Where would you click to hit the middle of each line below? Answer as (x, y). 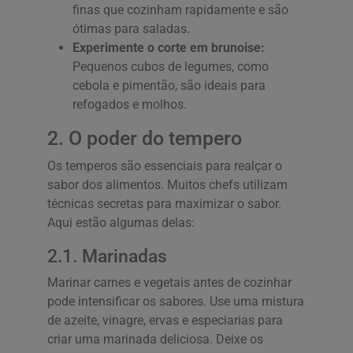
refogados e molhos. (130, 104)
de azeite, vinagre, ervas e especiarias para (165, 320)
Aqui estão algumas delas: (121, 222)
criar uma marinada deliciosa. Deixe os (155, 339)
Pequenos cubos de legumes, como (171, 66)
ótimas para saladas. (131, 28)
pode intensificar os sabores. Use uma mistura (176, 301)
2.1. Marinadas (107, 256)
